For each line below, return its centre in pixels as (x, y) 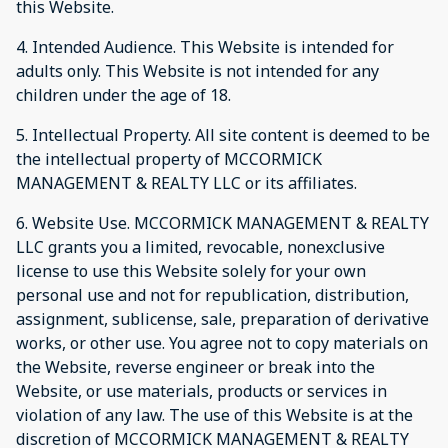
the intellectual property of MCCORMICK (169, 158)
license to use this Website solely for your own (191, 270)
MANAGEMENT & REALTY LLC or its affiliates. (186, 182)
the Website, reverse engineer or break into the (195, 366)
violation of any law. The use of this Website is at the (214, 414)
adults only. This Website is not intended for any (197, 70)
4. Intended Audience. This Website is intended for (205, 46)
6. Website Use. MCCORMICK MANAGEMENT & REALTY (222, 222)
